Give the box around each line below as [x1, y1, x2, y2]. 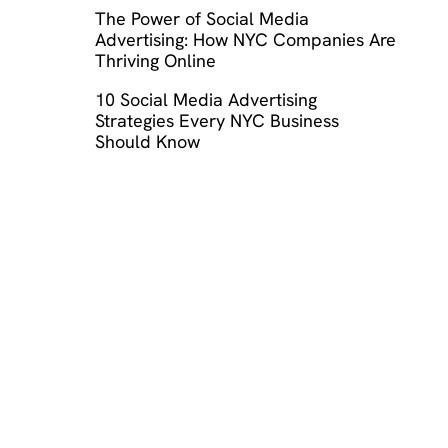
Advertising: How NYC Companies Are [94, 28, 396, 52]
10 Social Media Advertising [94, 88, 317, 112]
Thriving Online [94, 49, 216, 73]
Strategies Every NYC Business [94, 109, 339, 133]
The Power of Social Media [94, 7, 309, 31]
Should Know [94, 130, 200, 154]
